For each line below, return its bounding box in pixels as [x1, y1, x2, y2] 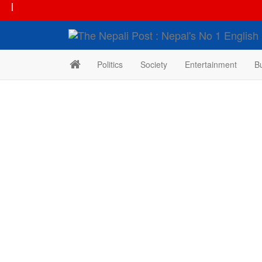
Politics [97, 58, 123, 70]
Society [140, 58, 167, 70]
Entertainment [185, 58, 237, 70]
